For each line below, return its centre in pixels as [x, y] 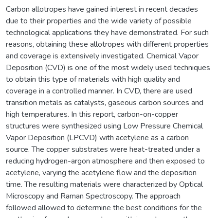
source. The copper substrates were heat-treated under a [103, 149]
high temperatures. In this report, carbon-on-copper [92, 114]
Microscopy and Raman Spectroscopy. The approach [93, 196]
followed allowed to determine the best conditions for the [104, 208]
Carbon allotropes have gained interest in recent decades [102, 9]
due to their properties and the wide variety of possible [99, 21]
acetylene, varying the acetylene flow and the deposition [101, 173]
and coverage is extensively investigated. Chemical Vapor [102, 56]
